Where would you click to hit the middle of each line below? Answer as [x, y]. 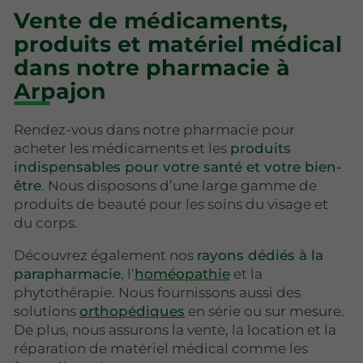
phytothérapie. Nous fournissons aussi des [157, 293]
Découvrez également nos [105, 256]
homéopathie [182, 274]
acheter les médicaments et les [122, 149]
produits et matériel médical [178, 45]
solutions [47, 312]
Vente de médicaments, [151, 21]
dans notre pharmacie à [152, 68]
